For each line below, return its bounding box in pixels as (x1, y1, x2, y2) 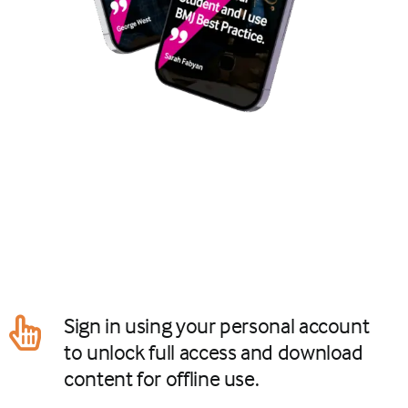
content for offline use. (64, 364, 260, 392)
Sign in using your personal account (64, 311, 370, 339)
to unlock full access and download (64, 338, 363, 365)
